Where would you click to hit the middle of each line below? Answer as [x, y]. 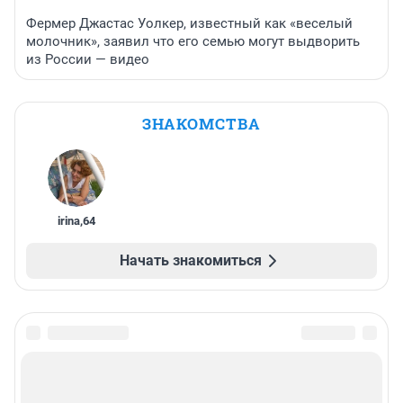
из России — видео [88, 59]
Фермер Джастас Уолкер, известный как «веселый [189, 23]
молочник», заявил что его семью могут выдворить [193, 41]
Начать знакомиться [191, 260]
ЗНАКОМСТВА [201, 123]
